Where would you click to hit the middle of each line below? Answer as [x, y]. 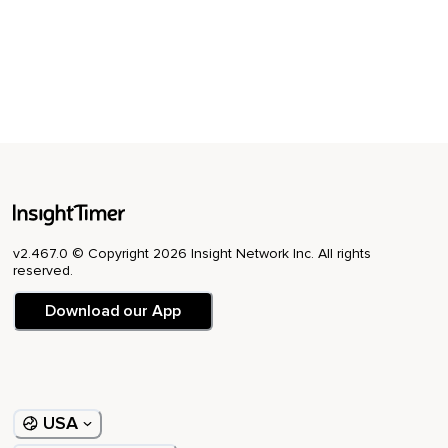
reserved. [43, 270]
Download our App [113, 310]
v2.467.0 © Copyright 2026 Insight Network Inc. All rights [192, 253]
